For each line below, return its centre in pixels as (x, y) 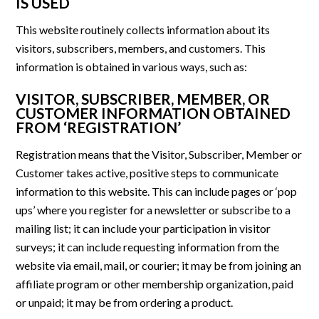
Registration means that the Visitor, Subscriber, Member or (159, 155)
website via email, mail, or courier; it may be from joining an (159, 266)
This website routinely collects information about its (143, 30)
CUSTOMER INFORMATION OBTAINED (153, 113)
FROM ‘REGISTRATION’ (99, 127)
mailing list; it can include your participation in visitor (143, 229)
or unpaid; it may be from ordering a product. (125, 303)
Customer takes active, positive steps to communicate (147, 173)
